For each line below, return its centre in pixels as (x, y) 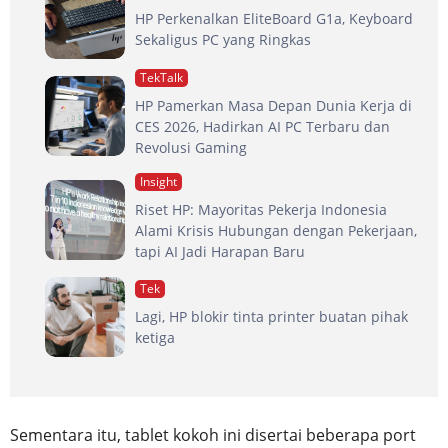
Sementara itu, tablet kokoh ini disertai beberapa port (213, 434)
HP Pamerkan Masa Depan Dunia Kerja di (273, 105)
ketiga (155, 338)
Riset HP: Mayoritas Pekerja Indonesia (261, 209)
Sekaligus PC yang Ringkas (223, 40)
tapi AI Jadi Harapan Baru (220, 251)
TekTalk (161, 77)
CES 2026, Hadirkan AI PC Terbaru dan (262, 126)
